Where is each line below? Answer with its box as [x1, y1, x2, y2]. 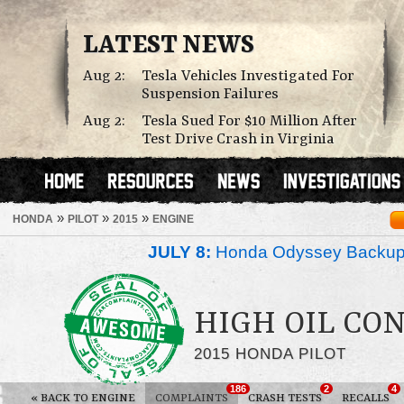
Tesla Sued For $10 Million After [142, 113, 357, 130]
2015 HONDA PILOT [194, 344, 346, 363]
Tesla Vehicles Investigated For [142, 68, 354, 85]
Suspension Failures [142, 86, 279, 103]
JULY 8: [148, 243, 211, 262]
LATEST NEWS [83, 32, 254, 60]
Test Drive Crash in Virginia [142, 131, 335, 148]
